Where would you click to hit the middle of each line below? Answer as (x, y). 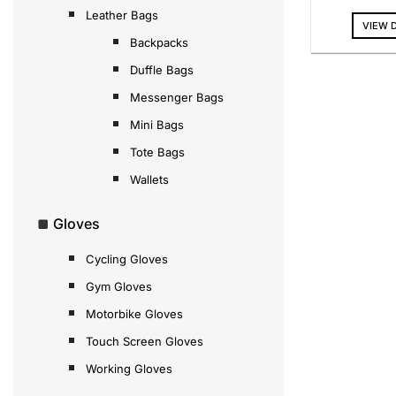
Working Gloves (129, 368)
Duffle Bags (162, 69)
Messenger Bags (177, 97)
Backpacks (159, 42)
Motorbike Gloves (134, 313)
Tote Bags (157, 152)
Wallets (149, 179)
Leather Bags (122, 15)
